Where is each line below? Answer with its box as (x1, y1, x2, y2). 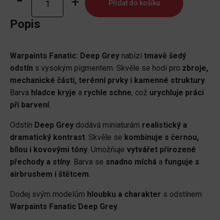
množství (31, 40, 62, 50)
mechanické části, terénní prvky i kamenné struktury (10, 76, 205, 85)
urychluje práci (149, 88, 204, 98)
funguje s (165, 157, 199, 167)
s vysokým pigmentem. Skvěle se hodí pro (33, 63, 182, 73)
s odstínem (161, 190, 202, 199)
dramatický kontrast (10, 133, 85, 142)
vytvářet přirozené (127, 145, 196, 155)
